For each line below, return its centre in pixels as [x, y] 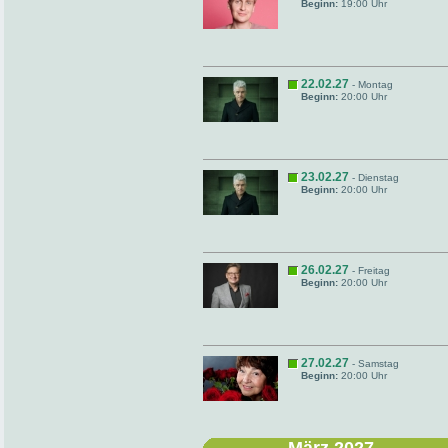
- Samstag [374, 363]
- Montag [371, 84]
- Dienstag [374, 177]
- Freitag [369, 270]
